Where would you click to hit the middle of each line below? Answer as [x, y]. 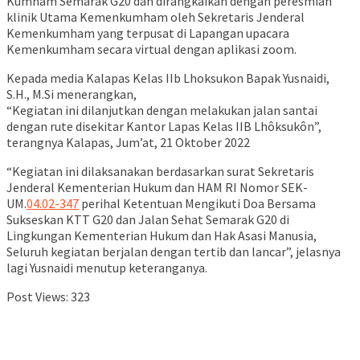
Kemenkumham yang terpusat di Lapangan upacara [148, 33]
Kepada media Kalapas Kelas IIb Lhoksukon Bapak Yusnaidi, [168, 78]
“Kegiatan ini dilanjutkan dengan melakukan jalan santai [162, 110]
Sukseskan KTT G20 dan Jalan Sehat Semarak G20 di [148, 220]
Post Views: [37, 297]
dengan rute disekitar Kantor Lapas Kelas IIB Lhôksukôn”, [164, 127]
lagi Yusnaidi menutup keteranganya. [107, 268]
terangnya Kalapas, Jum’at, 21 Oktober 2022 [128, 143]
